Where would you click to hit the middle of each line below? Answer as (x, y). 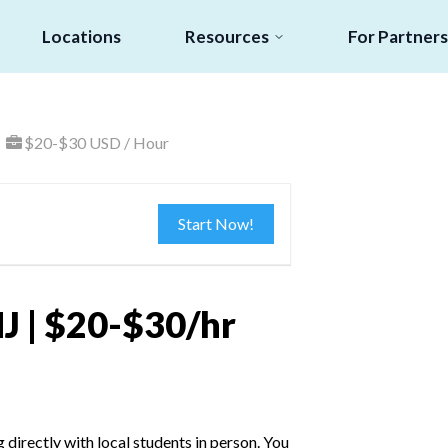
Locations (82, 36)
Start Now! (216, 223)
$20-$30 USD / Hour (96, 142)
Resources (226, 36)
